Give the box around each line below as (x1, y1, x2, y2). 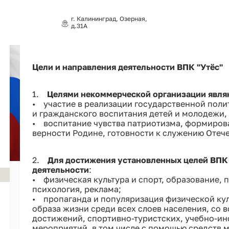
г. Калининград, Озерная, (71, 14, 147, 22)
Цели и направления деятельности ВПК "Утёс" (32, 61, 223, 72)
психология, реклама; (32, 184, 121, 194)
